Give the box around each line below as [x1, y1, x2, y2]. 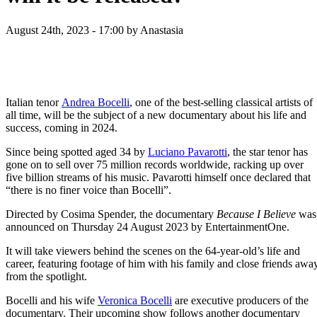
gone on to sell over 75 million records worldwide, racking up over [6, 158, 304, 171]
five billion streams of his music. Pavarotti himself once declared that [6, 171, 311, 183]
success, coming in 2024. [6, 121, 117, 134]
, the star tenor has [227, 145, 308, 158]
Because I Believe [217, 207, 296, 220]
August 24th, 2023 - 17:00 [6, 23, 124, 36]
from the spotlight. [6, 270, 87, 282]
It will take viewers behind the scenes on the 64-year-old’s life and [6, 244, 300, 257]
